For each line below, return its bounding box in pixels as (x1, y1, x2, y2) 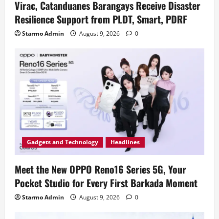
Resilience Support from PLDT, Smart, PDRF (15, 11, 187, 26)
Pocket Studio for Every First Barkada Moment (15, 175, 197, 191)
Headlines (110, 138, 140, 147)
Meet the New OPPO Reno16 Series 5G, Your (15, 162, 186, 177)
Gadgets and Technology (27, 138, 98, 147)
